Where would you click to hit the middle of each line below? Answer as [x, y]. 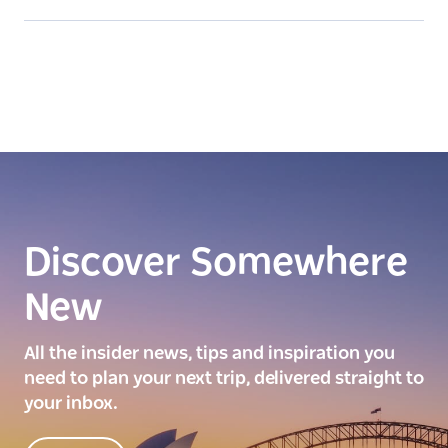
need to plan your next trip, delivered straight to [224, 378]
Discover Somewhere [216, 263]
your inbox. [71, 403]
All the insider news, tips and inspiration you [209, 353]
